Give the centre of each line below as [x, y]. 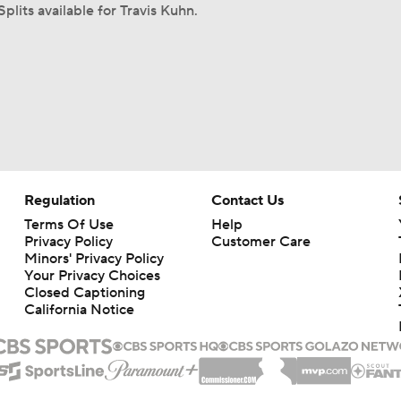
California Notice [79, 310]
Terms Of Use [68, 225]
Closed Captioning [84, 293]
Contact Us [247, 200]
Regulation [59, 200]
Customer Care [260, 242]
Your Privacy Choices [92, 276]
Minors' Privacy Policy [94, 259]
